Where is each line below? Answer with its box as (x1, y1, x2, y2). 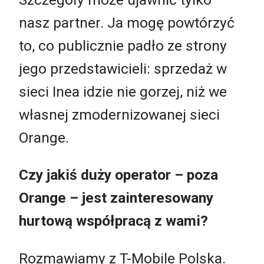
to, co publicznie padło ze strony (19, 37, 227, 54)
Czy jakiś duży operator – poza (19, 166, 218, 184)
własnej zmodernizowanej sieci (19, 105, 220, 123)
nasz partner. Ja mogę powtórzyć (19, 14, 235, 31)
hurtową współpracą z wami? (19, 212, 208, 230)
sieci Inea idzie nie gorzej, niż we (19, 82, 227, 100)
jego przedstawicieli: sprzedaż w (19, 60, 227, 77)
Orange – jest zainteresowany (19, 189, 213, 207)
